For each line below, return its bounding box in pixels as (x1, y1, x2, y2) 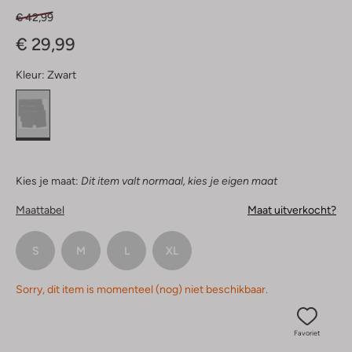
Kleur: (16, 68, 45, 82)
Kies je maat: (16, 174, 79, 188)
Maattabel (16, 203, 64, 217)
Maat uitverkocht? (247, 203, 336, 217)
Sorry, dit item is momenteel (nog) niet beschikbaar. (16, 283, 268, 296)
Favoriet (294, 329, 320, 338)
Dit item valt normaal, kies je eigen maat (81, 174, 277, 188)
